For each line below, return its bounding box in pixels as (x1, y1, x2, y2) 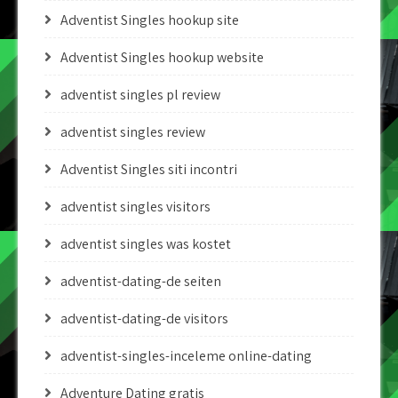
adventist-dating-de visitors (60, 309, 228, 328)
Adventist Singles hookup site (60, 11, 239, 29)
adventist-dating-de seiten (60, 272, 221, 291)
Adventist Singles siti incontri (60, 160, 237, 179)
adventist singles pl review (60, 85, 220, 104)
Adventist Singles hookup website (60, 48, 264, 67)
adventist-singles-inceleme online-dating (60, 346, 312, 365)
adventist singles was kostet (60, 235, 231, 253)
